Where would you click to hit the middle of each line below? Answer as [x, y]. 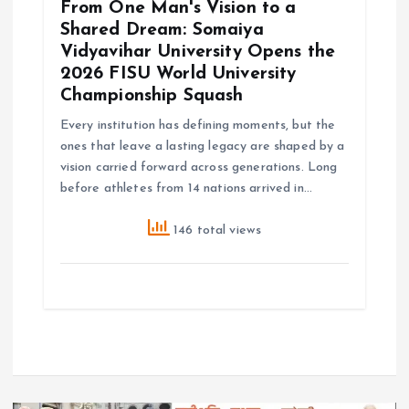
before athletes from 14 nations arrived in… [186, 188]
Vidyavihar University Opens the [198, 52]
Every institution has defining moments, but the [198, 125]
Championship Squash [152, 95]
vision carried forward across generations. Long [199, 167]
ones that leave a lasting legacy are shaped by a [202, 146]
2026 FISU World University [178, 73]
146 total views [215, 230]
